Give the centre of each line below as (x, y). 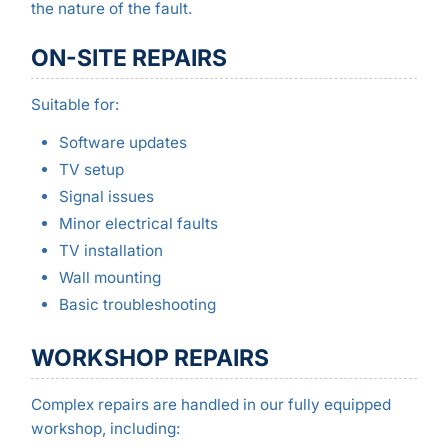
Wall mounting (109, 278)
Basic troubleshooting (137, 305)
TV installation (110, 251)
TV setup (91, 169)
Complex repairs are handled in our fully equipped (210, 405)
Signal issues (106, 196)
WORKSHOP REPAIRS (149, 357)
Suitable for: (74, 105)
